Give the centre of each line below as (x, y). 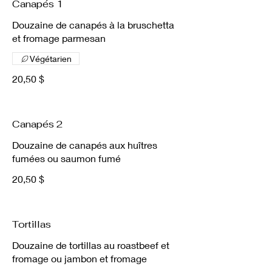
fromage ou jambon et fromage (80, 258)
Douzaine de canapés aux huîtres (85, 145)
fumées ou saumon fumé (66, 158)
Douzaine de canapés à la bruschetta (93, 25)
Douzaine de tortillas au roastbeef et (91, 245)
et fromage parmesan (59, 38)
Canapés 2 (37, 124)
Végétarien (51, 59)
